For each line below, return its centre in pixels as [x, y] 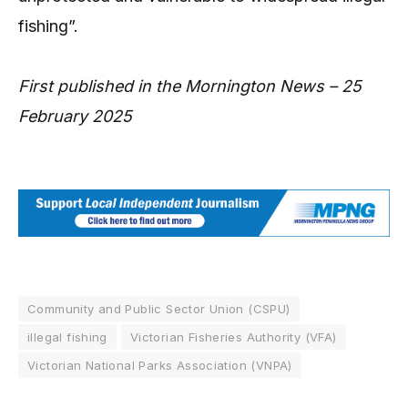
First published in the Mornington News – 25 [190, 87]
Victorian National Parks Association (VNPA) [160, 366]
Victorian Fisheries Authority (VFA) [233, 337]
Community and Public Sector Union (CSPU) [159, 309]
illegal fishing [67, 337]
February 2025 [75, 117]
